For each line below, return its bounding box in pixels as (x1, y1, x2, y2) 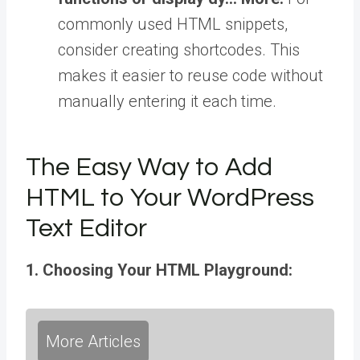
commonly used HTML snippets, (58, 14, 288, 34)
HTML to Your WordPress (26, 184, 314, 211)
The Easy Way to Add (26, 153, 272, 181)
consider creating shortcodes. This (58, 39, 300, 59)
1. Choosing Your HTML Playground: (26, 260, 292, 280)
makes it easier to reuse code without (58, 65, 323, 85)
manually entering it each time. (58, 91, 276, 111)
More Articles (46, 331, 141, 351)
